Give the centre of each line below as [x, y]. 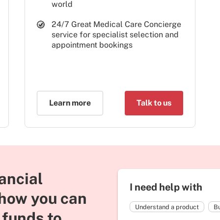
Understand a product [167, 207]
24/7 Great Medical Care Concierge [116, 24]
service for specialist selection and [115, 34]
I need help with [166, 187]
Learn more [70, 103]
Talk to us [154, 103]
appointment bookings [92, 45]
